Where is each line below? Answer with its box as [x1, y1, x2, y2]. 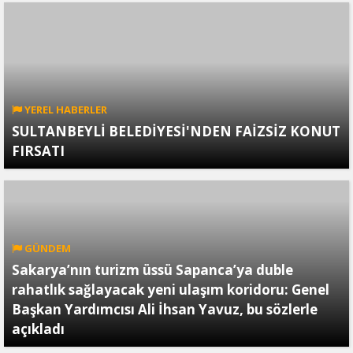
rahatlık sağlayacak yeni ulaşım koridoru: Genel [12, 281, 329, 299]
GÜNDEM [22, 241, 71, 256]
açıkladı [12, 320, 65, 339]
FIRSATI [12, 142, 65, 161]
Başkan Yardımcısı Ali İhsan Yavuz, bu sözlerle [12, 300, 318, 319]
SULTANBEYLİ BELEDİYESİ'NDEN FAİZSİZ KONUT [12, 122, 340, 141]
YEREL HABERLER [22, 102, 107, 117]
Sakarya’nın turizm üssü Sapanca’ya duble [12, 261, 293, 280]
